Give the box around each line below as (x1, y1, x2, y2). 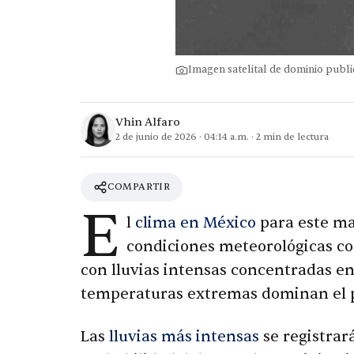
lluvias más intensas (109, 326, 259, 346)
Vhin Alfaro (115, 115, 180, 129)
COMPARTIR (107, 180, 171, 193)
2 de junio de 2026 (115, 130, 197, 143)
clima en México (135, 213, 256, 232)
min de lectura (261, 130, 329, 143)
